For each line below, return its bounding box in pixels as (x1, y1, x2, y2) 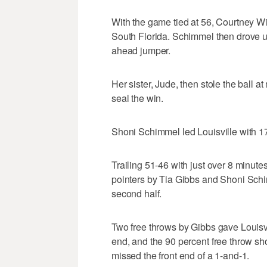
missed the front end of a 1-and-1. (111, 249, 250, 263)
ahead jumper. (111, 44, 171, 58)
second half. (111, 187, 162, 201)
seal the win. (111, 91, 164, 105)
